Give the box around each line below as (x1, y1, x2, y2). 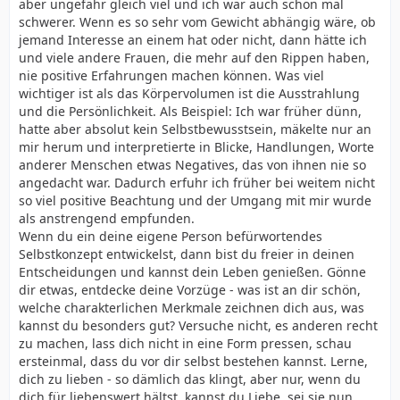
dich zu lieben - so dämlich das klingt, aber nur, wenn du (19, 371, 361, 387)
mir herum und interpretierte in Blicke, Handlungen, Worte (19, 138, 374, 155)
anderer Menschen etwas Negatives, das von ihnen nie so (19, 156, 366, 173)
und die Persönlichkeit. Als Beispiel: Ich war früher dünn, (19, 103, 362, 120)
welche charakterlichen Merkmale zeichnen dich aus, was (19, 299, 364, 316)
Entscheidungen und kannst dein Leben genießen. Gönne (19, 263, 366, 280)
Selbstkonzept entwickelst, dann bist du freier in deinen (19, 246, 354, 262)
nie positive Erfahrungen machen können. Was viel (19, 67, 324, 84)
